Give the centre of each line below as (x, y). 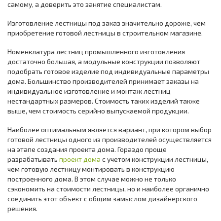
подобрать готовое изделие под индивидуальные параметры (108, 71)
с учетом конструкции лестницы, (154, 159)
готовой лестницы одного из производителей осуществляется (110, 139)
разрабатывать (33, 159)
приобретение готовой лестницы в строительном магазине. (105, 33)
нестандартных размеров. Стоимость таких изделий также (104, 101)
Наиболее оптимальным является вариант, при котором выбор (110, 129)
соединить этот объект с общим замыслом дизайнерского (102, 198)
